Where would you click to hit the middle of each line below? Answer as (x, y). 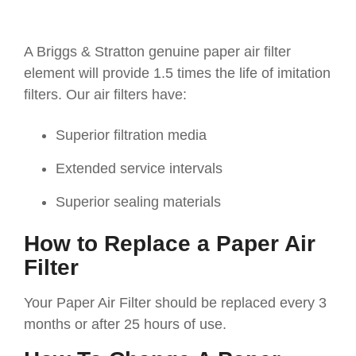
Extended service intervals (139, 168)
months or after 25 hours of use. (125, 324)
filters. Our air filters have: (105, 95)
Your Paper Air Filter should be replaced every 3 (175, 303)
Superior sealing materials (138, 202)
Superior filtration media (131, 135)
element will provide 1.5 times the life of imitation (177, 73)
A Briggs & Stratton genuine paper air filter (157, 52)
